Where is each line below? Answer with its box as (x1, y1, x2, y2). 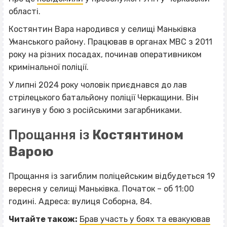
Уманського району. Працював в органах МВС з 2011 (9, 36, 212, 47)
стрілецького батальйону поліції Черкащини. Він (9, 92, 199, 102)
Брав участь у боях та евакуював (80, 214, 210, 224)
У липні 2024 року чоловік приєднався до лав (9, 80, 187, 90)
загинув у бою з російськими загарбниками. (9, 105, 182, 115)
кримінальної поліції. (9, 62, 89, 72)
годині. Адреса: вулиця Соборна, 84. (9, 196, 152, 206)
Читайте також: (9, 214, 78, 224)
